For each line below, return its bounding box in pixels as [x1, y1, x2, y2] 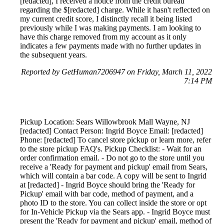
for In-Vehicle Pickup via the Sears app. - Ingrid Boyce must [20, 207, 210, 216]
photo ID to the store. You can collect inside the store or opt [20, 198, 206, 207]
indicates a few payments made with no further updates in [20, 41, 201, 50]
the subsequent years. [20, 50, 87, 59]
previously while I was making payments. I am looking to [20, 23, 201, 32]
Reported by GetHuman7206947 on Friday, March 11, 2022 [21, 67, 212, 76]
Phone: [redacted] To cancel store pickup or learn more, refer [20, 135, 211, 144]
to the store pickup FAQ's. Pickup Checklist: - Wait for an [20, 144, 201, 153]
